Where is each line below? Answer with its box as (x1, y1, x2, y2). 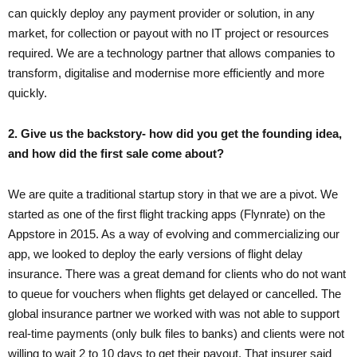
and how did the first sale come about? (8, 146, 227, 160)
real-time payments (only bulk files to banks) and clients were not (8, 326, 344, 340)
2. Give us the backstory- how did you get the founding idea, (8, 126, 342, 140)
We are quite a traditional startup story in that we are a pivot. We (8, 186, 338, 201)
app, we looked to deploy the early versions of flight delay (8, 246, 303, 261)
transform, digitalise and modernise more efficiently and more (8, 65, 324, 80)
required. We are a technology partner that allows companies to (8, 45, 335, 60)
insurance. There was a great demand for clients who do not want (8, 266, 346, 280)
